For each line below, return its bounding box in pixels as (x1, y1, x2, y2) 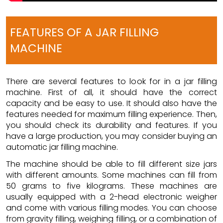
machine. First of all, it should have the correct (6, 86, 217, 98)
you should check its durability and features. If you (6, 119, 217, 131)
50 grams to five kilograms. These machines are (6, 180, 217, 192)
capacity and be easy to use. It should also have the (6, 97, 217, 109)
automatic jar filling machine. (6, 141, 118, 153)
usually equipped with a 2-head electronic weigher (6, 191, 217, 203)
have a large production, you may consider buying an (6, 130, 217, 142)
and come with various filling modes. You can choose (6, 202, 217, 214)
